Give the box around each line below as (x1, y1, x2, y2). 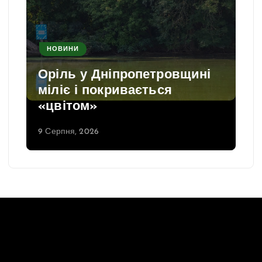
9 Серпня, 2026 (38, 127, 99, 136)
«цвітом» (38, 100, 98, 114)
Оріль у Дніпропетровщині (38, 68, 211, 82)
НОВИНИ (47, 46, 80, 53)
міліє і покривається (38, 84, 172, 98)
